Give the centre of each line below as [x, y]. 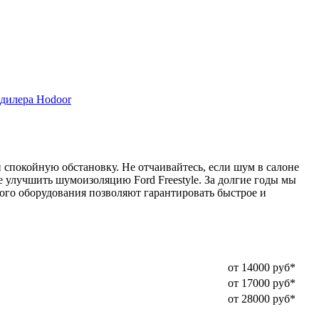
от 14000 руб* [262, 268]
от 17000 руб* [262, 283]
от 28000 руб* [262, 299]
